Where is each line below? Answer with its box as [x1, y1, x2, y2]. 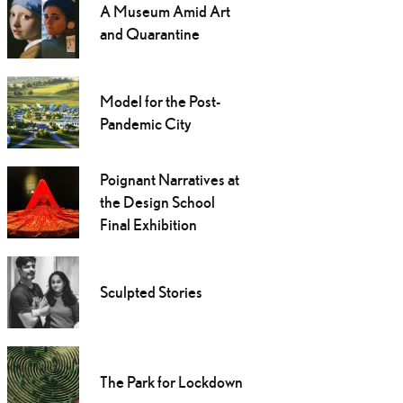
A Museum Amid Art [99, 2, 230, 22]
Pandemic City [99, 114, 192, 134]
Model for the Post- [99, 92, 220, 112]
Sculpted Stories [99, 282, 202, 302]
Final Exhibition [99, 215, 197, 235]
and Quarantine [99, 24, 200, 44]
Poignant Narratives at [99, 170, 239, 190]
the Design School [99, 193, 215, 212]
